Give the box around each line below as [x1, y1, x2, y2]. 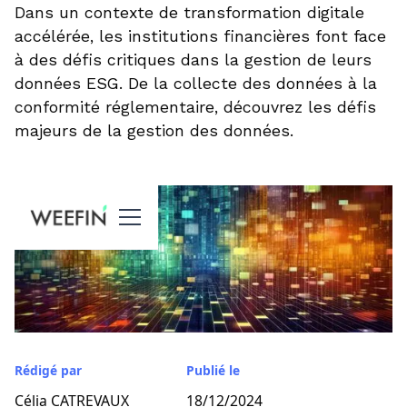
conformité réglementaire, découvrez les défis [14, 98, 376, 117]
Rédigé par [14, 361, 82, 379]
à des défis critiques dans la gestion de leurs [14, 51, 372, 70]
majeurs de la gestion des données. [14, 122, 293, 141]
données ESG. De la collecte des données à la [14, 74, 377, 94]
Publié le [185, 361, 240, 379]
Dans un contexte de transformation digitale [14, 4, 364, 23]
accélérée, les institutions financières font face [14, 27, 386, 46]
